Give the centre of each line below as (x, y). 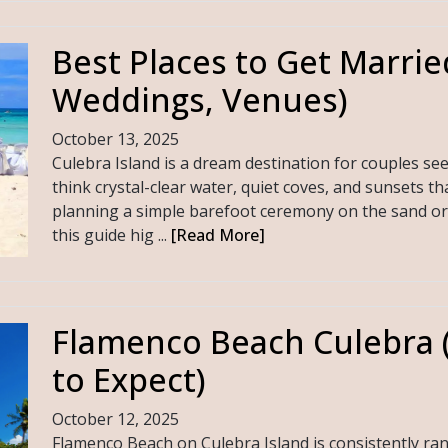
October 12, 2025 (115, 419)
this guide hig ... (111, 234)
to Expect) (128, 380)
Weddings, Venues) (199, 99)
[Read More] (217, 234)
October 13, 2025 (115, 138)
